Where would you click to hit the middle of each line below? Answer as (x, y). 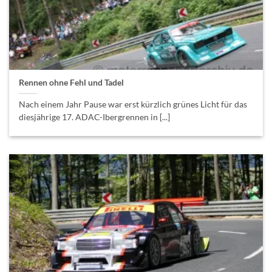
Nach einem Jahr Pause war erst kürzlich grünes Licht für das (133, 104)
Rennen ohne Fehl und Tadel (72, 82)
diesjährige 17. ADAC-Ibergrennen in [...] (95, 117)
